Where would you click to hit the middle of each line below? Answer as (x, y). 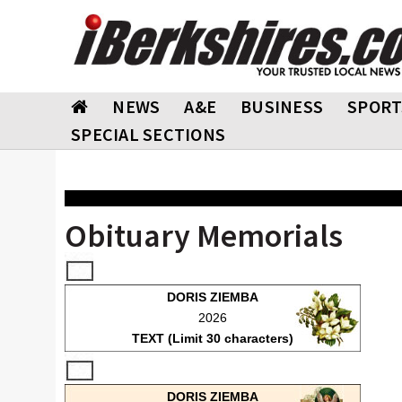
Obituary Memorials (204, 236)
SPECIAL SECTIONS (148, 134)
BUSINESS (282, 106)
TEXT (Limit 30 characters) (213, 338)
